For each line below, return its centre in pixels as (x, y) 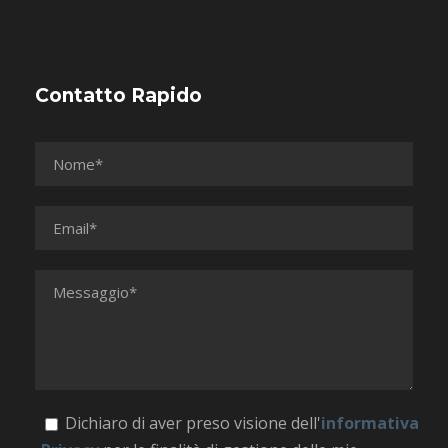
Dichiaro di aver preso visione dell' (193, 422)
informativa (370, 422)
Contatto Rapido (118, 95)
